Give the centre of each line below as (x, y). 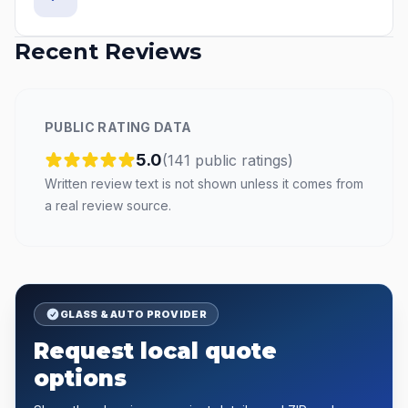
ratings (265, 160)
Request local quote (155, 351)
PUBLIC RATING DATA (118, 127)
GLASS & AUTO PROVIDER (133, 314)
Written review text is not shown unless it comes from (204, 184)
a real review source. (108, 205)
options (80, 378)
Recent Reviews (108, 51)
